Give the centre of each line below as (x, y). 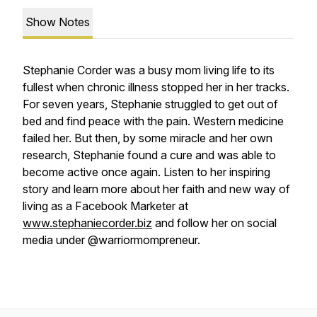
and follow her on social (214, 223)
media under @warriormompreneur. (113, 240)
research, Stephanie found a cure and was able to (149, 155)
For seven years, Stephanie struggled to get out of (150, 104)
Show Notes (58, 22)
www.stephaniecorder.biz (87, 223)
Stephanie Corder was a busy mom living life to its (149, 70)
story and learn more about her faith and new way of (156, 189)
